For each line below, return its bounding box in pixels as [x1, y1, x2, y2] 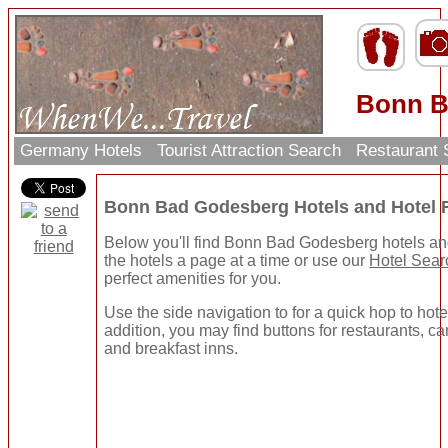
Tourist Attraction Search [152, 141, 347, 161]
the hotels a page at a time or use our [104, 252, 370, 270]
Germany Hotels [15, 141, 148, 161]
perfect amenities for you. [104, 270, 282, 288]
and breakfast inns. [104, 340, 239, 358]
